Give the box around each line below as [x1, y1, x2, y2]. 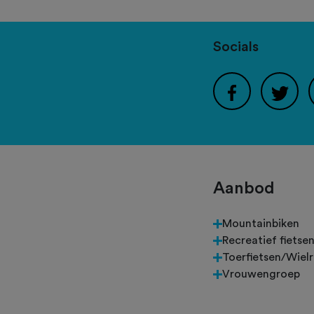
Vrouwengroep [222, 268, 300, 280]
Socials [213, 40, 259, 55]
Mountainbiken [222, 218, 299, 230]
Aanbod [213, 180, 275, 198]
